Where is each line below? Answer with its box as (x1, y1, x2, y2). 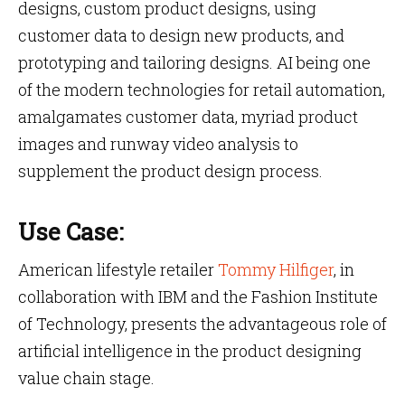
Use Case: (18, 216, 123, 247)
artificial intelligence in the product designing (18, 340, 362, 362)
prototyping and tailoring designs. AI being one (18, 52, 371, 73)
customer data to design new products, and (18, 24, 344, 46)
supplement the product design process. (18, 160, 323, 182)
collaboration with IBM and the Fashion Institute (18, 286, 378, 307)
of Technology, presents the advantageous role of (18, 313, 387, 334)
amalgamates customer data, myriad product (18, 106, 358, 127)
